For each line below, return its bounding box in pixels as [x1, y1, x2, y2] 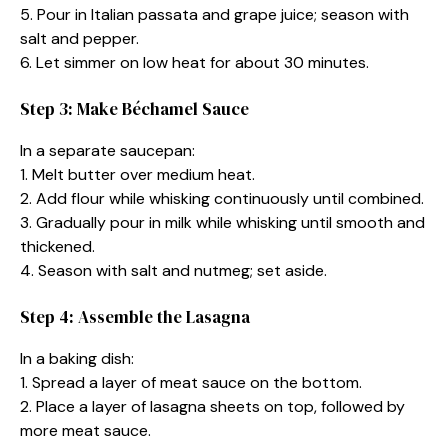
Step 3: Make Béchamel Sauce [20, 96, 249, 121]
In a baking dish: [20, 347, 134, 369]
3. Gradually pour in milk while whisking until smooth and [20, 211, 425, 233]
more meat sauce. [20, 419, 151, 441]
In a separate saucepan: [20, 139, 195, 161]
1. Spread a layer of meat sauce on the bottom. [20, 371, 362, 393]
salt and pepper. [20, 27, 139, 49]
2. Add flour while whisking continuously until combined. [20, 187, 424, 209]
